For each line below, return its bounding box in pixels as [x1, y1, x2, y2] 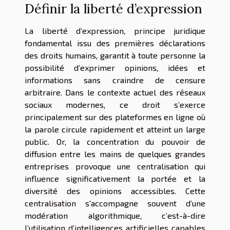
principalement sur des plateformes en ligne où [25, 111, 205, 122]
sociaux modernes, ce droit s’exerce [25, 99, 205, 109]
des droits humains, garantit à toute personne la [25, 50, 205, 60]
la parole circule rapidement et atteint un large [25, 124, 205, 134]
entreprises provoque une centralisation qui [25, 161, 205, 171]
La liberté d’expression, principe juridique [25, 25, 205, 35]
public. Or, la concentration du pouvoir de [25, 136, 205, 146]
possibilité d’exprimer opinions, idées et [25, 62, 205, 72]
